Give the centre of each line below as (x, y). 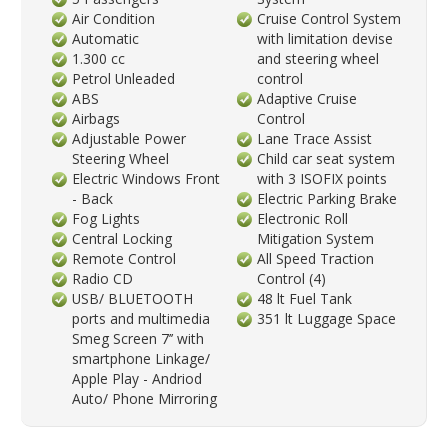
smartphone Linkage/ (141, 358)
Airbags (96, 118)
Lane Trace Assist (315, 138)
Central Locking (122, 238)
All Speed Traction (316, 258)
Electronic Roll (303, 218)
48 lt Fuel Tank (305, 298)
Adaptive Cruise (307, 98)
